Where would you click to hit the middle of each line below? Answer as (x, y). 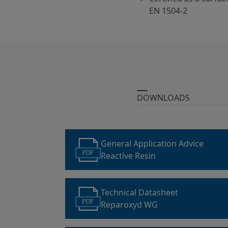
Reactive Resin (128, 156)
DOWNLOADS (163, 98)
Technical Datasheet (140, 192)
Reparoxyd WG (129, 205)
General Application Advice (153, 144)
